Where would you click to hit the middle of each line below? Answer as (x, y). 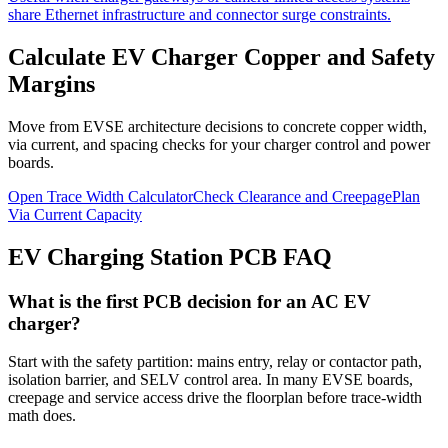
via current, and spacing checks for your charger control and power (219, 144)
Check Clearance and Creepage (292, 196)
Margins (51, 83)
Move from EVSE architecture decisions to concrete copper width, (217, 126)
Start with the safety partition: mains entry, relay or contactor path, (215, 362)
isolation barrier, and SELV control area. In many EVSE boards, (210, 380)
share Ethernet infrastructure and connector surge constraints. (199, 14)
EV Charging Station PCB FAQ (170, 256)
